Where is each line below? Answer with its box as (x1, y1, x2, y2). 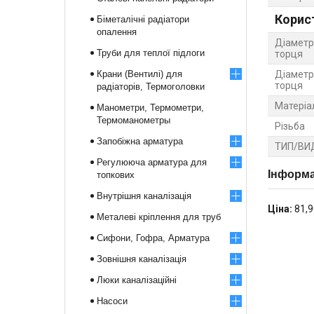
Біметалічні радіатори (97, 14, 189, 25)
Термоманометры (97, 115, 170, 125)
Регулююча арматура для (97, 157, 207, 168)
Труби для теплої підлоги (97, 48, 205, 58)
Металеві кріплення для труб (97, 212, 221, 222)
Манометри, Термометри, (97, 102, 204, 113)
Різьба (275, 121, 305, 132)
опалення (97, 27, 137, 37)
